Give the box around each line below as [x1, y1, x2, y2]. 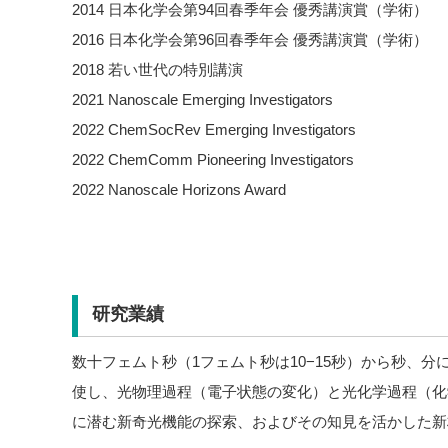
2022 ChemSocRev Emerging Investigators [72, 121, 356, 138]
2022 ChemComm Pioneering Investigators [72, 151, 354, 168]
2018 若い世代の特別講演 [72, 61, 243, 78]
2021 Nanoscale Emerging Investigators [72, 91, 333, 108]
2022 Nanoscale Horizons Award [72, 181, 286, 198]
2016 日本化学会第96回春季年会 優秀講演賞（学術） [72, 31, 428, 48]
